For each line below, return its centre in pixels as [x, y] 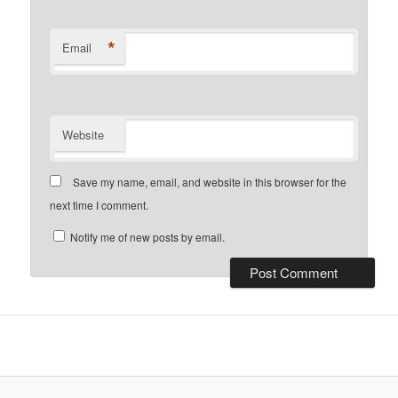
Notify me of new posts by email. [148, 236]
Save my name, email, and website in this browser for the [210, 181]
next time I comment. [99, 204]
